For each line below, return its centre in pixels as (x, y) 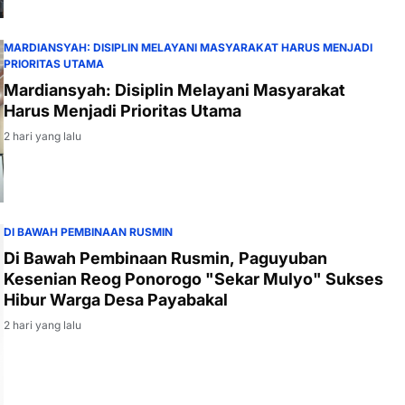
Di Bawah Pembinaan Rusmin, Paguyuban (165, 258)
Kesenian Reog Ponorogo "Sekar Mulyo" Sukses (193, 278)
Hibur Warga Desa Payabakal (116, 299)
